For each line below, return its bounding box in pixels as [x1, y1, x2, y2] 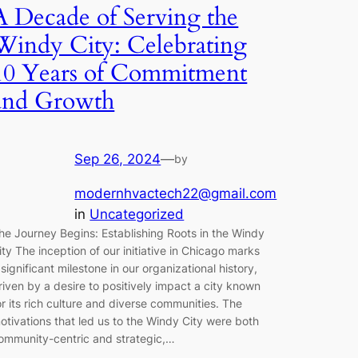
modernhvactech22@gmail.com [74, 185, 277, 201]
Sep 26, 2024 [74, 151, 161, 168]
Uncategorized [89, 205, 185, 222]
